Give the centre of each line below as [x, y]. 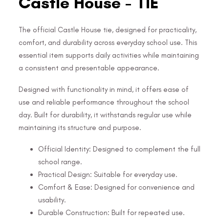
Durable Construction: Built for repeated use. [111, 212]
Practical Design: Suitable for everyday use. [108, 174]
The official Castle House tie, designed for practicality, [108, 30]
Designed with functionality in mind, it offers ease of [104, 89]
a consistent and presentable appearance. [89, 68]
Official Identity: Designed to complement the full [119, 149]
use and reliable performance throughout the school [104, 102]
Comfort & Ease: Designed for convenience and [116, 187]
